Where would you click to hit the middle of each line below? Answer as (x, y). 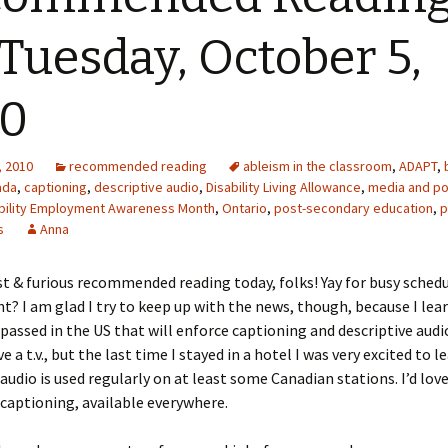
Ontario (244, 208)
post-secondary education (353, 208)
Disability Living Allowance (283, 187)
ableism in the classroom (317, 166)
